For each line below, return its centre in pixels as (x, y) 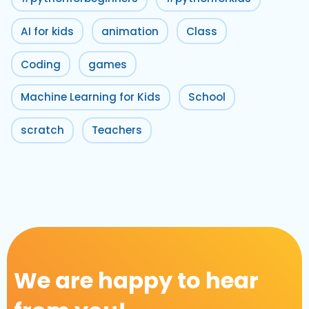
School (207, 97)
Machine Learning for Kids (91, 97)
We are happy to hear (136, 281)
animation (130, 31)
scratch (42, 130)
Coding (41, 64)
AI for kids (47, 31)
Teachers (117, 130)
